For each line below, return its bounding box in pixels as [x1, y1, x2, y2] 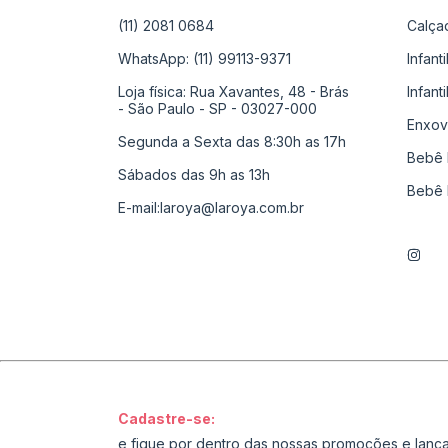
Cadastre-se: [118, 409, 215, 427]
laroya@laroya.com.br [160, 198, 304, 216]
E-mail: [118, 198, 160, 216]
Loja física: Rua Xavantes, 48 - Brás [118, 82, 349, 100]
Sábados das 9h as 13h [118, 165, 270, 183]
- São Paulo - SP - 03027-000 [118, 99, 317, 117]
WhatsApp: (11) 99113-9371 [118, 49, 291, 67]
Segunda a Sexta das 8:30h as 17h [118, 132, 346, 150]
